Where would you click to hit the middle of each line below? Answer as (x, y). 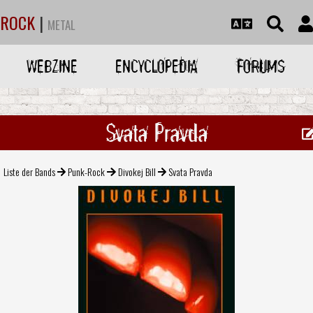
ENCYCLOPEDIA (156, 66)
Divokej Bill (137, 171)
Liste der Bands (29, 171)
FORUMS (261, 66)
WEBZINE (52, 66)
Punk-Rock (87, 171)
